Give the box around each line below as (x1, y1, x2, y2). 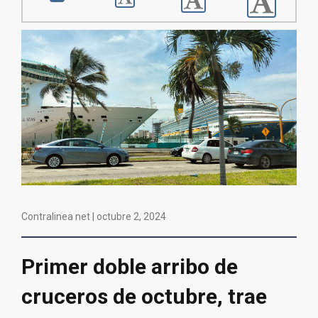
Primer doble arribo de (21, 254, 238, 280)
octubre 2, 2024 (97, 211, 166, 223)
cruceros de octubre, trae (21, 284, 267, 309)
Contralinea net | (21, 211, 97, 223)
